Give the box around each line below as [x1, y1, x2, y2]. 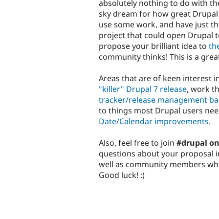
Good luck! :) [99, 169, 145, 180]
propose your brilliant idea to [99, 40, 209, 51]
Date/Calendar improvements [99, 115, 209, 127]
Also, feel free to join [99, 137, 176, 148]
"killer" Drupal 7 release [99, 83, 187, 94]
